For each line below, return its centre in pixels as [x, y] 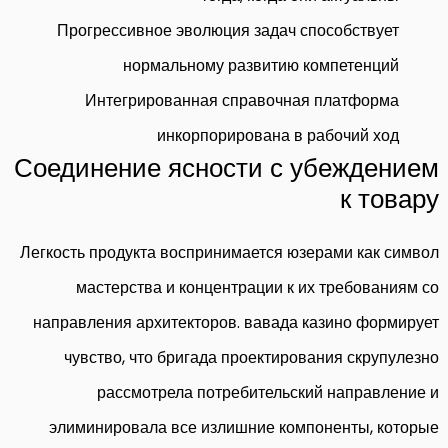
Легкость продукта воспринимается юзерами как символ [229, 252]
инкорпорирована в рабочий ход [278, 135]
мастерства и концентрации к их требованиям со [257, 287]
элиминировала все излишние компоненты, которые [244, 427]
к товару [389, 198]
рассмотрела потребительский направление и [268, 392]
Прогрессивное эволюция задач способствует [228, 30]
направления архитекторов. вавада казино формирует [236, 322]
